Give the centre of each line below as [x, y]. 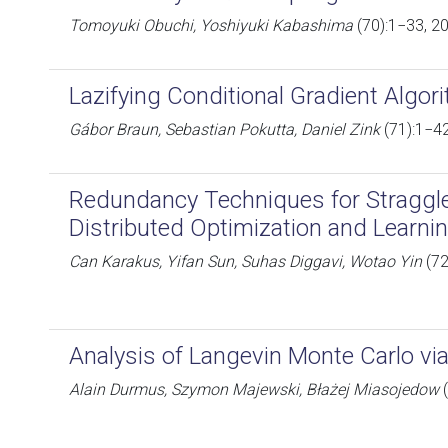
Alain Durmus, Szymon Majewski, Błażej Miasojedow [254, 389]
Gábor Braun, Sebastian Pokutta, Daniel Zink [224, 129]
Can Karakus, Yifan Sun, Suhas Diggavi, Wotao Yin [245, 261]
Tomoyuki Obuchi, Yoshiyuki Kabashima [211, 25]
